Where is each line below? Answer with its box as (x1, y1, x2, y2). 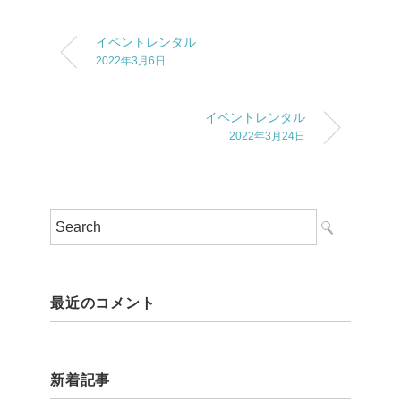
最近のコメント (50, 294, 156, 311)
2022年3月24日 (229, 130, 305, 141)
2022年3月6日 (96, 55, 166, 66)
